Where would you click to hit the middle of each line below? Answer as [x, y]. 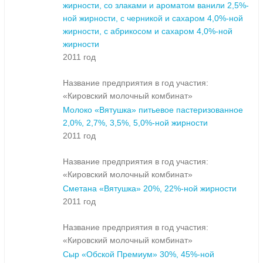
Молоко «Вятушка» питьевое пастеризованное [153, 110]
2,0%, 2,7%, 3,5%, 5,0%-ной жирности [135, 123]
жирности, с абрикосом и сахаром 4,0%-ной [148, 31]
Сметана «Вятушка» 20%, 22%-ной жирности [150, 189]
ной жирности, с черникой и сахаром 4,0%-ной [153, 18]
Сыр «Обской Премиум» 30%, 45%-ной [139, 254]
